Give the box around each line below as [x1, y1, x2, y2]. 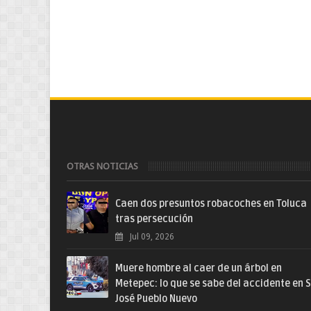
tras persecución [115, 213, 193, 225]
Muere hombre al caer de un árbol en [115, 262, 282, 274]
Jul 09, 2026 [130, 232, 174, 242]
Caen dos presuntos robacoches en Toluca [115, 198, 307, 210]
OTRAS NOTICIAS [67, 161, 138, 171]
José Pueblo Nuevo [115, 293, 197, 305]
